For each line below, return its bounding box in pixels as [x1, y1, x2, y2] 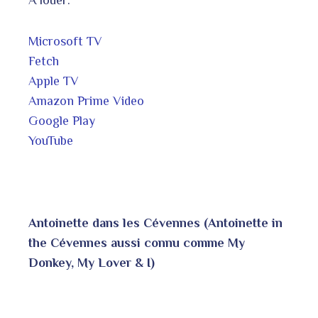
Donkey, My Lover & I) [28, 256, 155, 270]
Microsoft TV [28, 34, 102, 48]
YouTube [28, 133, 73, 148]
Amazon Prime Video [28, 94, 144, 108]
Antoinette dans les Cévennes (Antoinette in [28, 216, 283, 230]
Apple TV [28, 74, 79, 88]
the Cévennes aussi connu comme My [28, 236, 245, 250]
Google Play [28, 114, 95, 128]
